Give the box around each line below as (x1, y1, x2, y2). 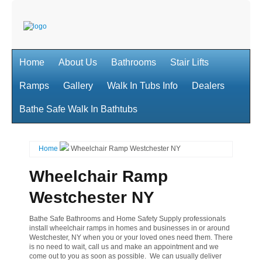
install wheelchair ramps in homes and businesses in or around (29, 224, 230, 232)
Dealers (192, 81, 225, 91)
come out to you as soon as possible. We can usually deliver (29, 252, 222, 260)
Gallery (63, 81, 93, 91)
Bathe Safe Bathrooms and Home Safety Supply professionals (29, 215, 226, 223)
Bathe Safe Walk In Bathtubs (19, 104, 137, 114)
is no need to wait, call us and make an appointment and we (29, 243, 219, 251)
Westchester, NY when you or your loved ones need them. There (29, 233, 233, 242)
